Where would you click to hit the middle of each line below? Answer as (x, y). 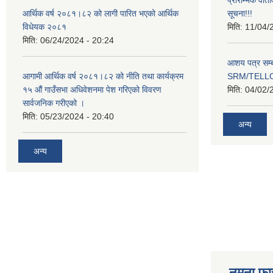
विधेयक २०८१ (44, 27)
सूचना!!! (240, 13)
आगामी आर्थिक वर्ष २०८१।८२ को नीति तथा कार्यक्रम (103, 76)
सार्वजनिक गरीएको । (54, 103)
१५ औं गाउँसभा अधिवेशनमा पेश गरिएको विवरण (92, 90)
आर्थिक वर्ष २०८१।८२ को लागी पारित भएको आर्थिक (101, 13)
